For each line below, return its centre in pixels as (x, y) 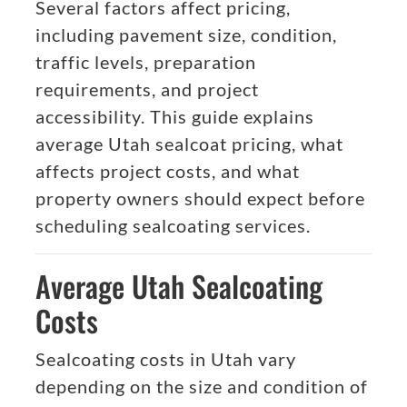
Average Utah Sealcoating (179, 286)
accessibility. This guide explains (175, 117)
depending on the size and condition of (202, 387)
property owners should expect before (200, 199)
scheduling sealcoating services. (173, 226)
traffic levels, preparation (146, 62)
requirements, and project (147, 89)
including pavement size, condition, (186, 35)
